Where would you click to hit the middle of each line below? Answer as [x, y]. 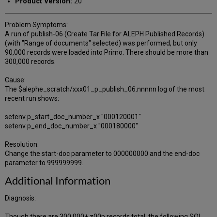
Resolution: [22, 145]
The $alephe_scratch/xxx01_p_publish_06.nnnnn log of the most [105, 89]
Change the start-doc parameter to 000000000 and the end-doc [102, 154]
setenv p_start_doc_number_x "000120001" [73, 117]
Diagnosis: [21, 198]
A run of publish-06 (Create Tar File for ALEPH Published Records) [105, 34]
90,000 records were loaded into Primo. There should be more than [107, 53]
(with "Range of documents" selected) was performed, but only [101, 43]
